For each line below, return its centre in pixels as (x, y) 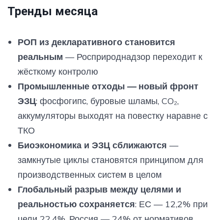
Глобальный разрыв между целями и (99, 189)
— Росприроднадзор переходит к (132, 56)
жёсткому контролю (58, 71)
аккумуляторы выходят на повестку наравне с (112, 115)
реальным (40, 56)
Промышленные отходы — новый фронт (108, 86)
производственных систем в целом (89, 174)
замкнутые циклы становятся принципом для (110, 160)
